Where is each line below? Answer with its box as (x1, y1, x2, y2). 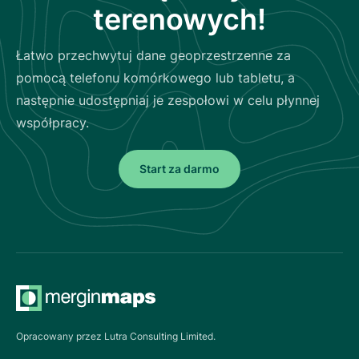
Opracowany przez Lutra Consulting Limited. (16, 330, 216, 343)
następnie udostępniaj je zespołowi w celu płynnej (16, 91, 320, 108)
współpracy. (16, 114, 89, 131)
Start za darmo (139, 162, 220, 176)
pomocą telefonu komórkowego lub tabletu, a (16, 69, 295, 86)
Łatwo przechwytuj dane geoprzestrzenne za (16, 46, 291, 63)
